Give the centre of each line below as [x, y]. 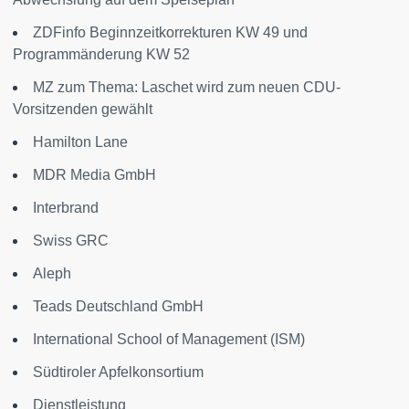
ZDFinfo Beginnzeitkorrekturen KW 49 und [170, 32]
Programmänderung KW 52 [101, 54]
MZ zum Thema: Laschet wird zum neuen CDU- [187, 87]
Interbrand [66, 207]
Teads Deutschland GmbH [118, 306]
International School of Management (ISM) [169, 339]
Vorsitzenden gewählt [83, 109]
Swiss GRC [71, 240]
